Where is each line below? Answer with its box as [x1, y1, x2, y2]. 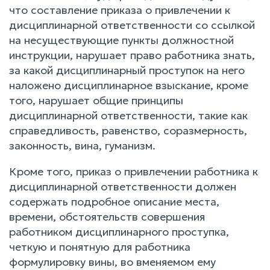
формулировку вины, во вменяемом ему [9, 254, 216, 269]
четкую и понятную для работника [9, 239, 190, 254]
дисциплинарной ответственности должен [9, 179, 236, 193]
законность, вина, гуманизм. [9, 138, 155, 152]
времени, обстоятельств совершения [9, 209, 205, 224]
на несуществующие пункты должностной [9, 33, 234, 47]
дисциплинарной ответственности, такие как [9, 108, 248, 122]
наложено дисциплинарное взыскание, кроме [9, 78, 248, 92]
